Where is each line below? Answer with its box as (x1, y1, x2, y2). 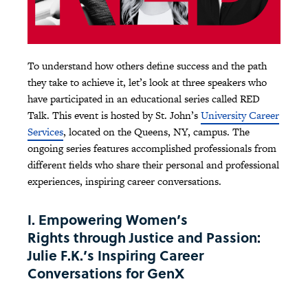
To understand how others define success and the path (27, 58, 267, 74)
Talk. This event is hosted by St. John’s (27, 108, 201, 123)
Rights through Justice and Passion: (27, 227, 261, 248)
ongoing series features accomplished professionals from (27, 141, 276, 156)
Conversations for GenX (27, 263, 188, 284)
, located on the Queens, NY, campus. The (63, 124, 250, 140)
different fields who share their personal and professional (27, 157, 279, 173)
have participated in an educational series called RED (27, 91, 260, 107)
